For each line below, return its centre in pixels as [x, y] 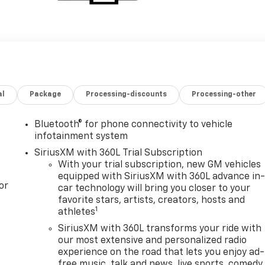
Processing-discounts [127, 94]
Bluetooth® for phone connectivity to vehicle [134, 125]
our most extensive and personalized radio [153, 240]
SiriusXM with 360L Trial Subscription [119, 153]
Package [46, 94]
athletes [77, 212]
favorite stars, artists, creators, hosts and [152, 200]
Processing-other [224, 94]
